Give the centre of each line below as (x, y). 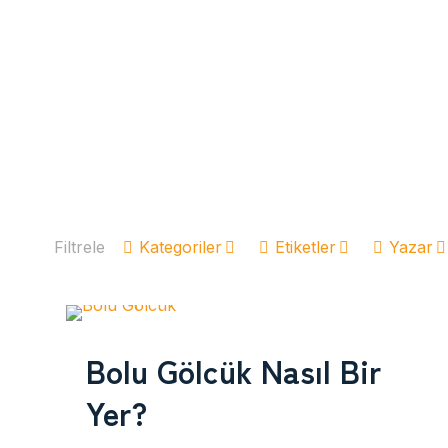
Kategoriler (180, 247)
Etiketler (305, 247)
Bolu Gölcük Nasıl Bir (234, 370)
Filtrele (79, 247)
